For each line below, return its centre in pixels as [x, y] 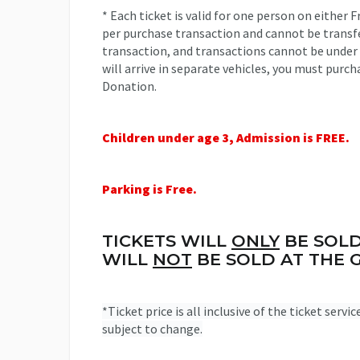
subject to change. [152, 328]
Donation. [129, 86]
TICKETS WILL [167, 240]
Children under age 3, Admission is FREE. [226, 137]
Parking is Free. [149, 188]
